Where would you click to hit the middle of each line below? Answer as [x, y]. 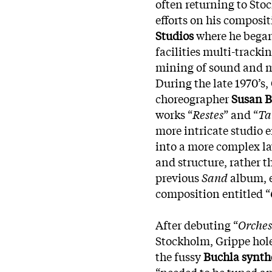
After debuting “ [197, 224]
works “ [174, 114]
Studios [175, 35]
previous [178, 177]
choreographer [193, 98]
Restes [208, 114]
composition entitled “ [213, 193]
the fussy [179, 256]
